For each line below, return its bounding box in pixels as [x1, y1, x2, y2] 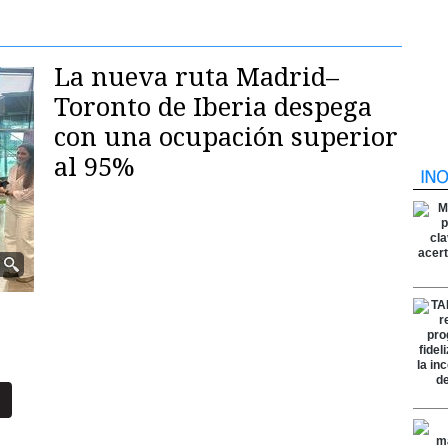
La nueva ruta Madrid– [54, 62, 339, 92]
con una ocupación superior [54, 122, 398, 152]
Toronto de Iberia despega [54, 92, 372, 122]
